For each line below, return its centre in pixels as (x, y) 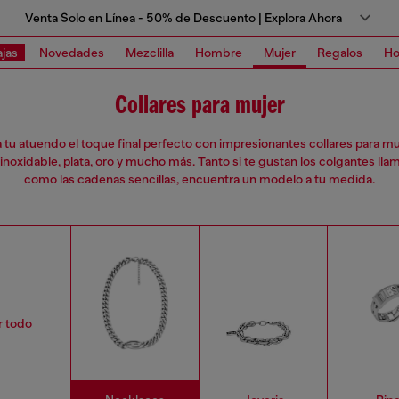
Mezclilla (150, 52)
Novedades (72, 52)
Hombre (219, 52)
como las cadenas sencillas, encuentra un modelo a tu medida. (199, 179)
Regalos (340, 52)
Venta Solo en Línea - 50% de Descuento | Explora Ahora (183, 18)
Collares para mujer (199, 106)
